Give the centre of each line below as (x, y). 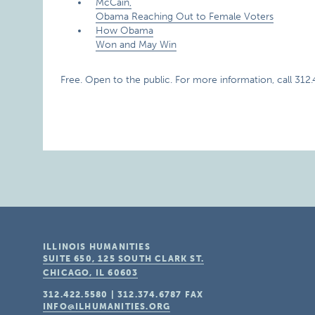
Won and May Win (136, 45)
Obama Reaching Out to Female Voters (185, 17)
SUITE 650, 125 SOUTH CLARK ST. (124, 259)
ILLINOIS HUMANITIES (97, 247)
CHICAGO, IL (74, 273)
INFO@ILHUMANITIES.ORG (107, 307)
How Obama (125, 31)
